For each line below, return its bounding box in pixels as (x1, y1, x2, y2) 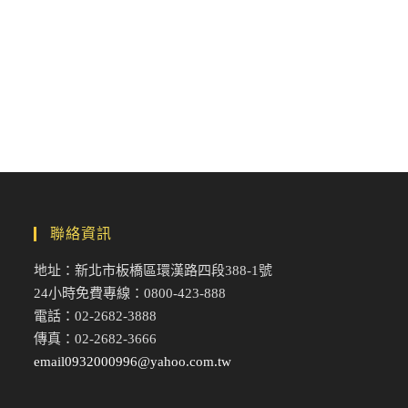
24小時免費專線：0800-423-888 (34, 286, 227, 301)
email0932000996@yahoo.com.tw (34, 354, 232, 370)
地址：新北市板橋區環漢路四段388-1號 (34, 263, 273, 279)
